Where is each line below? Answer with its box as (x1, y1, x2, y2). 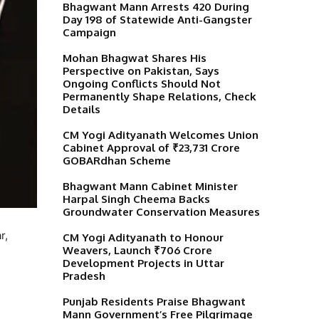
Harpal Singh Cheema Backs (63, 192, 210, 206)
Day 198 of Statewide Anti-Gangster (63, 12, 252, 26)
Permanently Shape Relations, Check (63, 89, 256, 103)
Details (63, 102, 100, 116)
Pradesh (63, 268, 105, 283)
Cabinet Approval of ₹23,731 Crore (63, 140, 240, 155)
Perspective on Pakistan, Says (63, 63, 219, 78)
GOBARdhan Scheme (63, 153, 171, 167)
